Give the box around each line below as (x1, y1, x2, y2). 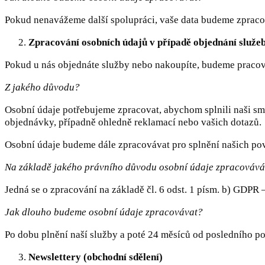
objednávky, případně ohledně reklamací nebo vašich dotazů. (5, 116, 261, 128)
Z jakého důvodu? (5, 81, 80, 93)
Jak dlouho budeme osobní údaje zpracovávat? (5, 206, 203, 218)
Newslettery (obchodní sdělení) (28, 251, 163, 263)
